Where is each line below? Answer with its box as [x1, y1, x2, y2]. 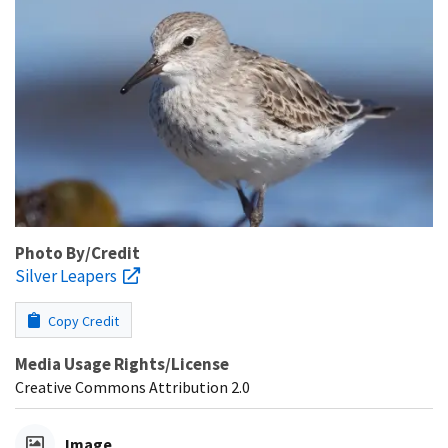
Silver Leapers [15, 264, 117, 287]
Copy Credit [45, 311, 119, 330]
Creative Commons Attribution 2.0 [15, 376, 250, 397]
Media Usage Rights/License [15, 352, 229, 375]
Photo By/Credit [15, 241, 140, 264]
